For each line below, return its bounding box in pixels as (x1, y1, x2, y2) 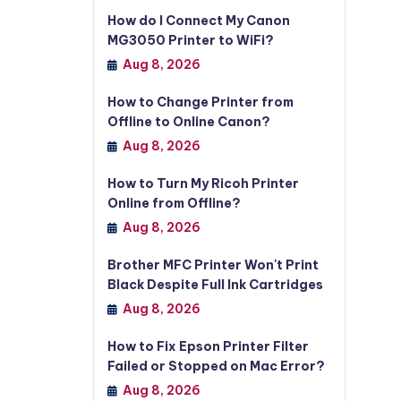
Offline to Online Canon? (107, 114, 270, 130)
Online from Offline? (107, 195, 241, 211)
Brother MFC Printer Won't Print (107, 257, 319, 273)
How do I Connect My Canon (107, 13, 290, 29)
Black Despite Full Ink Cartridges (107, 277, 323, 293)
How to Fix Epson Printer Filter (107, 338, 309, 354)
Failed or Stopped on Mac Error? (107, 358, 325, 374)
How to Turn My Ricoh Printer (107, 175, 299, 192)
